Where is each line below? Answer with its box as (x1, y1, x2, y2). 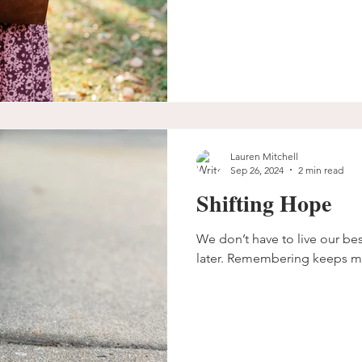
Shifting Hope (196, 186, 331, 220)
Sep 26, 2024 (230, 163, 284, 176)
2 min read (298, 163, 343, 176)
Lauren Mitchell (230, 149, 298, 162)
